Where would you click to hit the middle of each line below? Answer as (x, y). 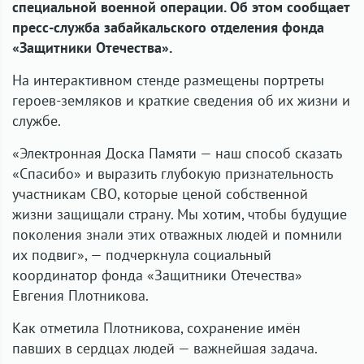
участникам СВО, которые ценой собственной (160, 194)
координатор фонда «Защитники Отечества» (157, 275)
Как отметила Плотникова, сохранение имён (156, 328)
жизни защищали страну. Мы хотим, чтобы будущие (180, 214)
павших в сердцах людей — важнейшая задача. (165, 348)
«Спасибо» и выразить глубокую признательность (173, 173)
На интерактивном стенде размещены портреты (168, 80)
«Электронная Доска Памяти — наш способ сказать (177, 153)
